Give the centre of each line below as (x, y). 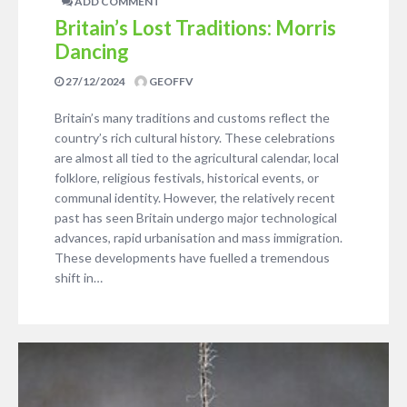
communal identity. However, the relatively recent (195, 198)
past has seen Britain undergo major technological (196, 218)
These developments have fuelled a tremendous (192, 258)
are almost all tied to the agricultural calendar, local (197, 158)
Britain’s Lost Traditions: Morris (195, 28)
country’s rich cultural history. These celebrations (195, 138)
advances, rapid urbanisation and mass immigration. (199, 238)
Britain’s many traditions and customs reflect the (192, 118)
